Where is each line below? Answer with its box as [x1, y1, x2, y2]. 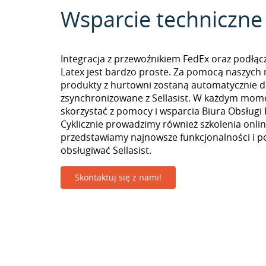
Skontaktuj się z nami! [75, 172, 161, 183]
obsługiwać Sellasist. [61, 144, 151, 157]
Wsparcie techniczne [61, 5, 262, 33]
